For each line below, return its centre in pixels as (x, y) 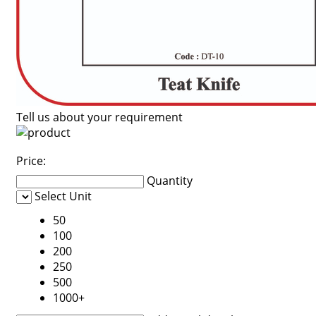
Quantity (169, 181)
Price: (31, 161)
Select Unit (63, 196)
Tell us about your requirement (99, 117)
